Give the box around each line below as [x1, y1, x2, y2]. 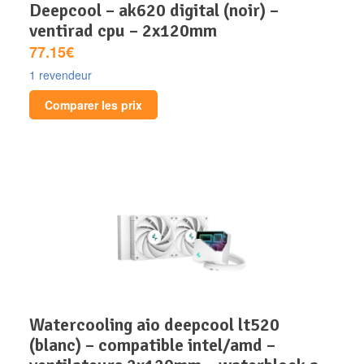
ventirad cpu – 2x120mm [29, 19, 217, 42]
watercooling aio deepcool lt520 [29, 314, 44, 336]
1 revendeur [29, 67, 92, 84]
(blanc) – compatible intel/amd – [29, 334, 275, 357]
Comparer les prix [45, 97, 142, 114]
